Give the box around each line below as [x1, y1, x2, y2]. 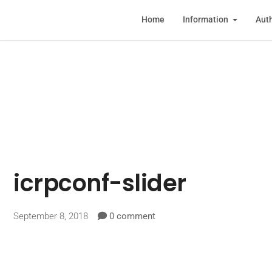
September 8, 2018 [13, 211, 98, 222]
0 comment [109, 211, 155, 222]
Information [182, 15, 230, 25]
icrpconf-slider [13, 167, 186, 199]
